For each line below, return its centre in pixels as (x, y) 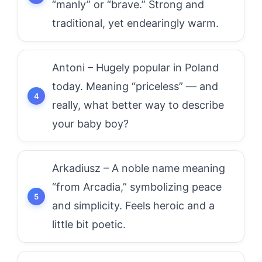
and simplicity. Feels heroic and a (133, 206)
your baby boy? (90, 124)
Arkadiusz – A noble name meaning (139, 168)
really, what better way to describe (138, 105)
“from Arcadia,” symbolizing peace (137, 187)
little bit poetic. (89, 224)
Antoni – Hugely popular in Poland (135, 68)
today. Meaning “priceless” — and (135, 86)
